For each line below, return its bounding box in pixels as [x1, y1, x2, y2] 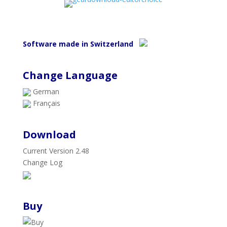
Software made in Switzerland [22, 39, 139, 49]
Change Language [22, 68, 118, 83]
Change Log [22, 158, 62, 168]
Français [30, 98, 60, 108]
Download [22, 128, 76, 142]
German [30, 87, 59, 97]
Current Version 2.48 [22, 146, 89, 156]
